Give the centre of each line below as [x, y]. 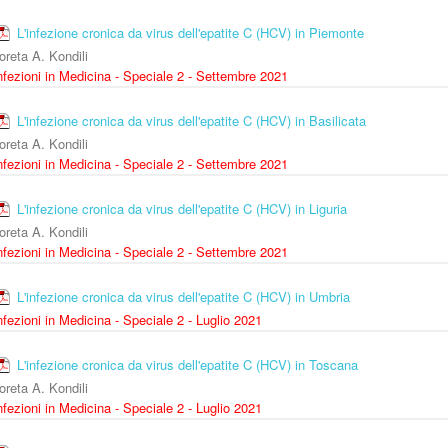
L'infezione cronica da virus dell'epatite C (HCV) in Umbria [183, 297]
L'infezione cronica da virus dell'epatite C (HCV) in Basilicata [191, 121]
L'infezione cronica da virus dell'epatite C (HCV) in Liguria [182, 209]
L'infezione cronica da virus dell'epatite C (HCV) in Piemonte [190, 33]
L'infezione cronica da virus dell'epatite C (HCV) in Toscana [187, 365]
